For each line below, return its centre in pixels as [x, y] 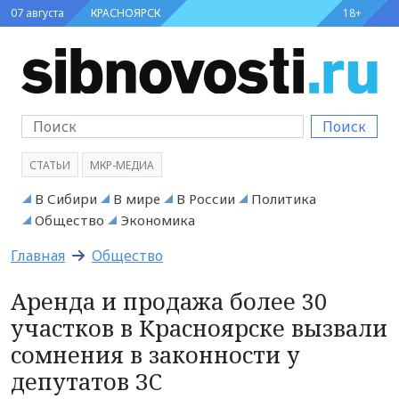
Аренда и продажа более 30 [169, 301]
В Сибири [66, 198]
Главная [38, 255]
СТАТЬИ [50, 165]
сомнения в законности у [155, 354]
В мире [137, 198]
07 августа [37, 13]
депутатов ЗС [86, 381]
